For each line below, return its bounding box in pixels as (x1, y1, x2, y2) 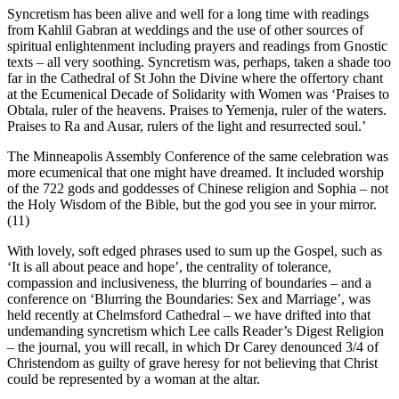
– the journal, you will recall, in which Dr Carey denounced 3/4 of (7, 339, 379, 355)
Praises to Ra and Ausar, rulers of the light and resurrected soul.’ (7, 118, 366, 134)
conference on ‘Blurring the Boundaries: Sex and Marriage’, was (7, 291, 370, 307)
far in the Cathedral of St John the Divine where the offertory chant (7, 70, 383, 86)
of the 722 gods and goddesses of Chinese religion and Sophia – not (7, 181, 388, 197)
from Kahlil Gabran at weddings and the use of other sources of (7, 22, 363, 38)
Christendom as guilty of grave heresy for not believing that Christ (7, 355, 378, 371)
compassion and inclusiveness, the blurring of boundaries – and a (7, 275, 371, 291)
